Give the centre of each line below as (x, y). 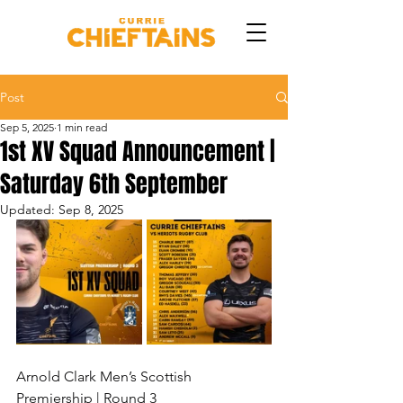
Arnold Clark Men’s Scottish (106, 376)
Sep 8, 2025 (91, 210)
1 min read (82, 127)
